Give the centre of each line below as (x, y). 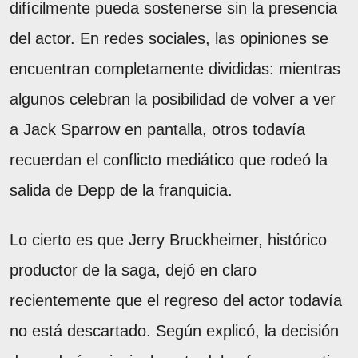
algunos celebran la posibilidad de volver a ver (173, 99)
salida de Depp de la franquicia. (121, 191)
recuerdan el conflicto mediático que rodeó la (169, 160)
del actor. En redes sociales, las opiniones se (169, 39)
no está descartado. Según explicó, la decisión (174, 331)
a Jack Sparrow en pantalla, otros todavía (157, 130)
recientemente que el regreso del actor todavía (176, 301)
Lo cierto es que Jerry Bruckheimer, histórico (168, 240)
